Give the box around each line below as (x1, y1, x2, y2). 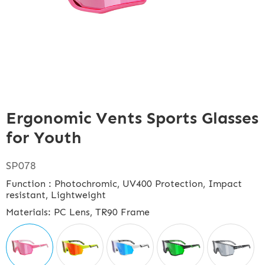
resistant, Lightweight (6, 189, 106, 201)
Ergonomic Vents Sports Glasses (6, 108, 258, 128)
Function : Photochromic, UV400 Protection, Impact (6, 178, 242, 189)
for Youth (6, 128, 82, 147)
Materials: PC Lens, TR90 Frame (6, 206, 150, 218)
